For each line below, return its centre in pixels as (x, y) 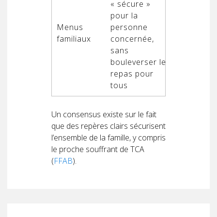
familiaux (74, 39)
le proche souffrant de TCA (98, 149)
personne (129, 27)
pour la (124, 15)
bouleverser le (138, 62)
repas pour (132, 73)
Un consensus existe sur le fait (104, 114)
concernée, (132, 39)
